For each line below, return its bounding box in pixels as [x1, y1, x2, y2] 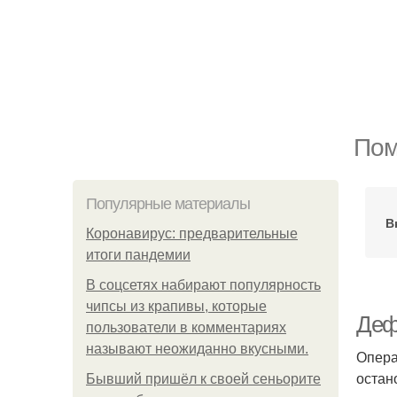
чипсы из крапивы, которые [86, 299, 267, 314]
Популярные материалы [86, 195, 250, 213]
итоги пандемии [86, 247, 191, 262]
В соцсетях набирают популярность [86, 277, 321, 292]
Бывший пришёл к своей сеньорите [86, 371, 321, 386]
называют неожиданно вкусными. [86, 341, 308, 356]
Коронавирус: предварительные [86, 226, 298, 241]
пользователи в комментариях [86, 320, 286, 335]
